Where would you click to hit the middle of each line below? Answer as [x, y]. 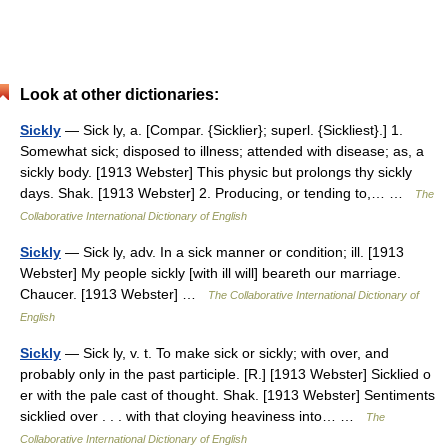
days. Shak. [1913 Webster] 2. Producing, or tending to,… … [217, 193]
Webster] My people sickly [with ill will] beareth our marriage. [210, 273]
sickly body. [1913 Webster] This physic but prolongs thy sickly [216, 172]
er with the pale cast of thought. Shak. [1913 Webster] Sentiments [227, 395]
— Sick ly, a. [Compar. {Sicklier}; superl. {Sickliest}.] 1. [232, 130]
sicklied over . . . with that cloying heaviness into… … [193, 416]
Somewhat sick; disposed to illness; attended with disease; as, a [222, 151]
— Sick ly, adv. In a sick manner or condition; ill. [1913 [232, 252]
